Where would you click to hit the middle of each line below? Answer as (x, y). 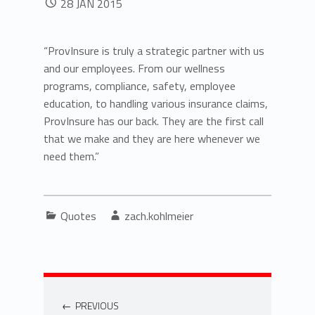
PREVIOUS (97, 306)
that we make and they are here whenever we (152, 139)
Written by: (131, 208)
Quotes (79, 216)
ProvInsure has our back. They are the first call (154, 121)
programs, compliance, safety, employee (140, 86)
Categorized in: (66, 208)
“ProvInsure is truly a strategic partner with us (154, 51)
